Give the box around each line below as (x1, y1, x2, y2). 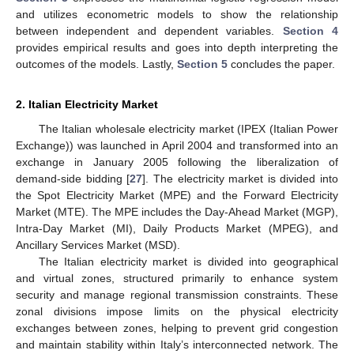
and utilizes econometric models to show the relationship (16, 7, 338, 21)
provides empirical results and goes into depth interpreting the (16, 40, 338, 54)
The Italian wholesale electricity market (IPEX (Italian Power (38, 122, 338, 135)
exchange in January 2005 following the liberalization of (16, 155, 338, 168)
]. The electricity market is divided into (142, 171, 338, 185)
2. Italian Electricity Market (16, 97, 158, 111)
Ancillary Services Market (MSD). (16, 238, 180, 251)
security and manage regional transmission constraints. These (16, 288, 338, 301)
